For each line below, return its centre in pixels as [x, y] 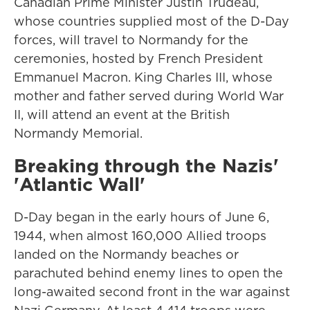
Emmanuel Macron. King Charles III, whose [143, 77]
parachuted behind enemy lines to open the [148, 273]
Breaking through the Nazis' [146, 165]
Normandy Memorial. [78, 133]
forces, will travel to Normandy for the [131, 40]
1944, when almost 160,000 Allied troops [140, 236]
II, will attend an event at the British [122, 115]
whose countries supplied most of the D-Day [152, 21]
